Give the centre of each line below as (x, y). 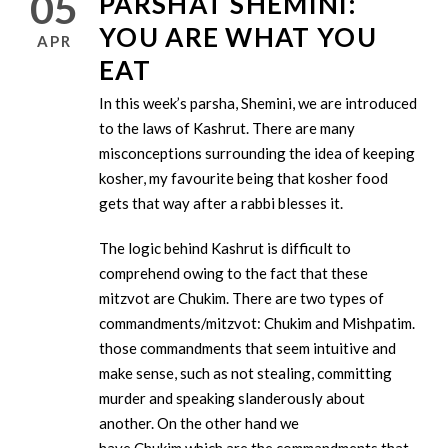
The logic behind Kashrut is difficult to (225, 248)
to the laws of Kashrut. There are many (227, 128)
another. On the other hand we (199, 423)
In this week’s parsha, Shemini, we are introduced (258, 103)
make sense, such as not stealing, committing (245, 373)
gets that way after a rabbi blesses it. (221, 203)
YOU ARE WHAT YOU (238, 37)
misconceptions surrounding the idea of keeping (257, 153)
